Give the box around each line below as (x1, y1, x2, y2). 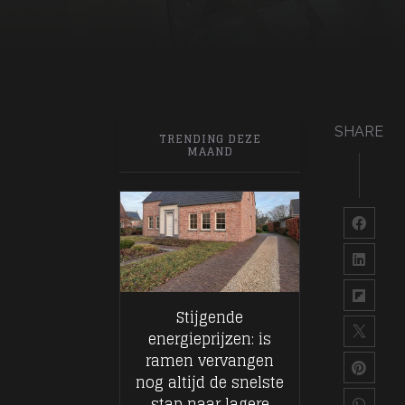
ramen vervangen (146, 348, 274, 374)
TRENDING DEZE (158, 129, 261, 148)
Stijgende (176, 305, 243, 331)
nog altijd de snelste (136, 370, 284, 396)
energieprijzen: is (148, 326, 271, 353)
